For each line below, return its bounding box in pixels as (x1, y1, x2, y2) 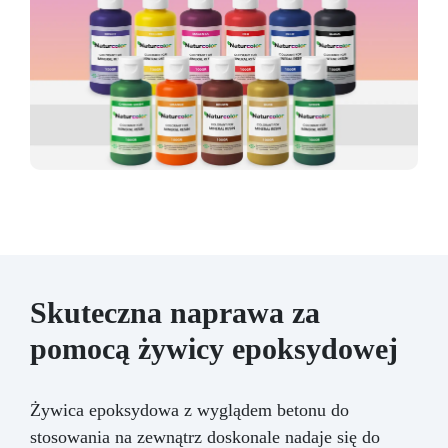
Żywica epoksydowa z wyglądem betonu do (30, 399, 349, 420)
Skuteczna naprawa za (30, 295, 320, 329)
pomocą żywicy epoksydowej (30, 331, 398, 365)
